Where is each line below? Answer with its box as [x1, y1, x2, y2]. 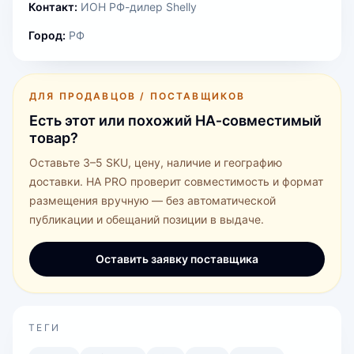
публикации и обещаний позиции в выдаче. [29, 213, 264, 226]
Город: [28, 28, 66, 42]
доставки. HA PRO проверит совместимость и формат [29, 175, 323, 188]
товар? [29, 130, 78, 146]
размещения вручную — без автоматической [29, 194, 276, 207]
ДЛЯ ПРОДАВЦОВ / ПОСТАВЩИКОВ [29, 90, 246, 102]
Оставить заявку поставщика [96, 252, 258, 265]
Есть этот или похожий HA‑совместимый [29, 112, 322, 129]
